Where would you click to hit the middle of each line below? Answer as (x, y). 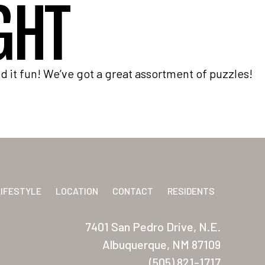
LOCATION (77, 191)
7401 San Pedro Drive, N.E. (153, 227)
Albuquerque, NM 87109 (161, 244)
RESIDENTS (191, 191)
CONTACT (132, 191)
